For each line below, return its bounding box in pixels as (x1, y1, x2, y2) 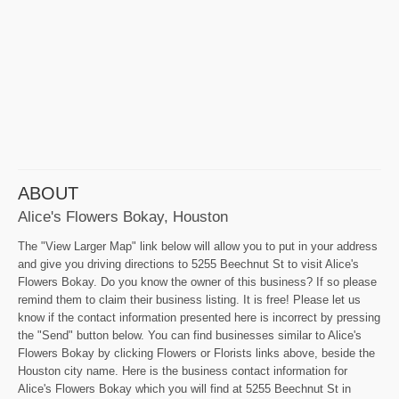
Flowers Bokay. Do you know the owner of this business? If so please (18, 275, 377, 289)
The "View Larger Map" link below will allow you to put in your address (18, 240, 378, 254)
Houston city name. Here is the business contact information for (18, 364, 347, 379)
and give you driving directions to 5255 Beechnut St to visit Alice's (18, 257, 359, 272)
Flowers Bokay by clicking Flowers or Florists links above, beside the (18, 346, 375, 361)
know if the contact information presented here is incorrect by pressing (18, 311, 380, 325)
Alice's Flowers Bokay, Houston (18, 208, 228, 226)
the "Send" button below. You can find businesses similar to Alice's (18, 329, 362, 343)
